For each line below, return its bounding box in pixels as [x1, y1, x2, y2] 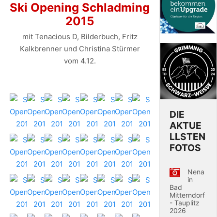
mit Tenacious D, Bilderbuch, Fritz [22, 31, 138, 41]
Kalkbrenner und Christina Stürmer [19, 44, 140, 53]
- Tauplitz [170, 199, 200, 207]
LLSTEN [170, 131, 206, 142]
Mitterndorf [170, 191, 205, 199]
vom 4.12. [63, 56, 96, 65]
